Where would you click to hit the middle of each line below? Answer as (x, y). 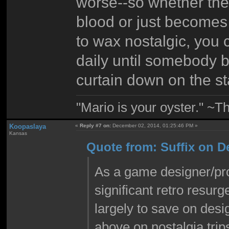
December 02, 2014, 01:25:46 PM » (155, 126)
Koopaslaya (27, 127)
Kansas (18, 133)
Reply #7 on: (96, 126)
